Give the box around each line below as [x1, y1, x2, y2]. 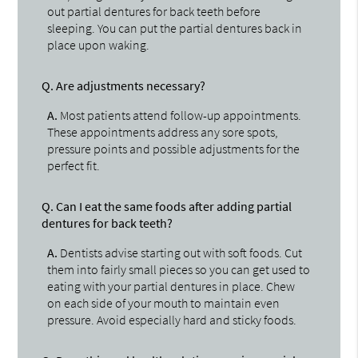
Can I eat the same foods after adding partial [54, 197, 292, 214]
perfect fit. [47, 157, 101, 173]
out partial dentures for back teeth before [47, 2, 261, 19]
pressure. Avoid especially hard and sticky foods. [47, 311, 297, 328]
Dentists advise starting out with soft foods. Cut [58, 244, 303, 261]
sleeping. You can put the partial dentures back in [47, 19, 303, 36]
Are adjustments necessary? [54, 77, 206, 93]
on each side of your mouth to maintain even [47, 294, 280, 311]
